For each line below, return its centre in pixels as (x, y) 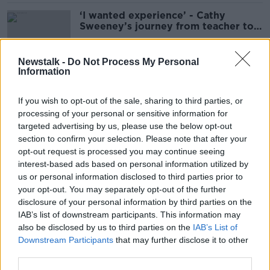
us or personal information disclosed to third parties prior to (130, 176)
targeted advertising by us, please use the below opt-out (125, 126)
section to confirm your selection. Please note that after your (133, 138)
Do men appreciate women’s (150, 94)
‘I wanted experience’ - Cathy (152, 15)
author (97, 37)
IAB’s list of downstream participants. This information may (129, 214)
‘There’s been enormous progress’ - (168, 83)
